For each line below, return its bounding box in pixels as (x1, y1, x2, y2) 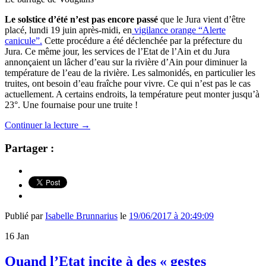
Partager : (5, 141, 54, 154)
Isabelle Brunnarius (45, 211, 118, 221)
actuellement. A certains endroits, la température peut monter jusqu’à (5, 88, 259, 99)
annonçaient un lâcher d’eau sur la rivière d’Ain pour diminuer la (5, 56, 247, 67)
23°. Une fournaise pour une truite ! (5, 99, 138, 110)
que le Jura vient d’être (158, 14, 245, 24)
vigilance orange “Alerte (132, 24, 226, 35)
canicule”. (5, 35, 42, 46)
